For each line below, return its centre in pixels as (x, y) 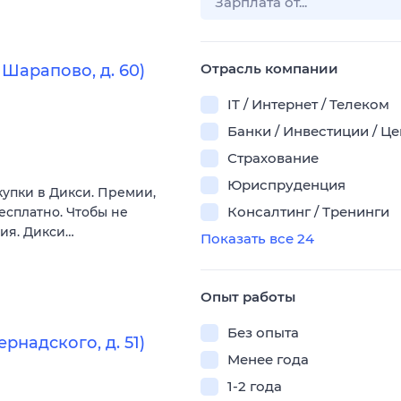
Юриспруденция (286, 185)
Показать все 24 (257, 239)
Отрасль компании (269, 68)
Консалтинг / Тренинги (308, 212)
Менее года (268, 359)
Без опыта (263, 333)
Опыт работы (248, 297)
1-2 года (255, 386)
